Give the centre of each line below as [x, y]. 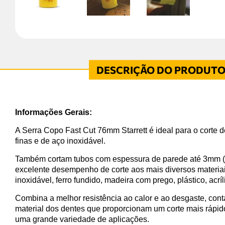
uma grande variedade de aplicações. [82, 219]
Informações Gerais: [53, 112]
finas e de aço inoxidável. [60, 141]
